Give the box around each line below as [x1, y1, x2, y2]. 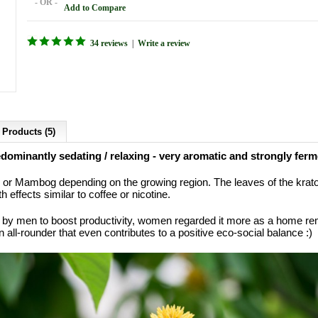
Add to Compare [64, 3, 126, 13]
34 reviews [90, 38, 128, 48]
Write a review [138, 38, 190, 48]
